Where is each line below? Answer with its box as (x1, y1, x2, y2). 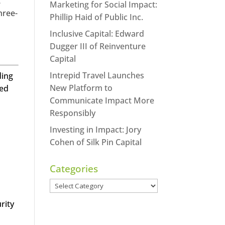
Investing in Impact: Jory (49, 124, 141, 135)
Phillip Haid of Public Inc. (49, 11, 143, 23)
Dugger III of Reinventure (49, 40, 146, 52)
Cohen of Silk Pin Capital (49, 136, 142, 148)
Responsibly (49, 107, 95, 119)
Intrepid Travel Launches (49, 69, 144, 81)
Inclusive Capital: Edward (49, 28, 144, 39)
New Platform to (49, 82, 113, 93)
